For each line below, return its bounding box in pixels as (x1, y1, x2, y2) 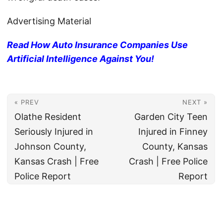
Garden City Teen (134, 111, 208, 122)
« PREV (14, 98, 39, 107)
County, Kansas (142, 141, 208, 152)
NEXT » (182, 98, 208, 107)
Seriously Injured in (14, 126, 93, 137)
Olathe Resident (14, 111, 81, 122)
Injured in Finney (138, 126, 208, 137)
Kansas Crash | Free (14, 156, 99, 167)
